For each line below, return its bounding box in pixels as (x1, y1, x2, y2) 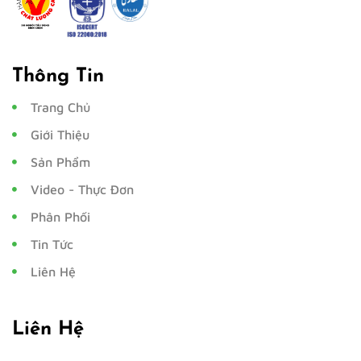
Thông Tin (12, 67, 104, 87)
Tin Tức (30, 237, 73, 252)
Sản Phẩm (30, 155, 90, 170)
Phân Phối (30, 210, 90, 225)
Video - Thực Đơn (30, 182, 134, 197)
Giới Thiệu (30, 127, 89, 143)
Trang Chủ (30, 100, 91, 115)
